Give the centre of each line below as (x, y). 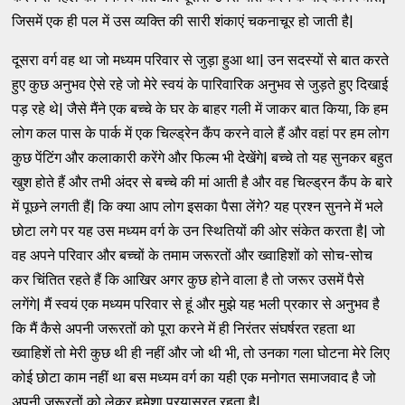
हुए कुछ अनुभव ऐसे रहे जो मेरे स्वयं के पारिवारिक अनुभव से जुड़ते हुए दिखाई (200, 84)
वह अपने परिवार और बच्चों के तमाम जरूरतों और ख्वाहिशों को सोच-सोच (193, 255)
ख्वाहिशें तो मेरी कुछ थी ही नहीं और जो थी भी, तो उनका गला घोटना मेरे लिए (201, 353)
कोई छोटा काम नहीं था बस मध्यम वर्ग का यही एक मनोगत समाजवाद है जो (194, 377)
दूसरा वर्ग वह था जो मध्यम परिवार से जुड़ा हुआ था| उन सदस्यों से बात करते (201, 60)
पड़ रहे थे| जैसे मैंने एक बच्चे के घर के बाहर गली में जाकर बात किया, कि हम (200, 108)
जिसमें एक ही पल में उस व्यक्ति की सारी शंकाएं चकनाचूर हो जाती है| (183, 21)
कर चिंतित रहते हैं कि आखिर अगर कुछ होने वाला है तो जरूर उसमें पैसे (188, 279)
